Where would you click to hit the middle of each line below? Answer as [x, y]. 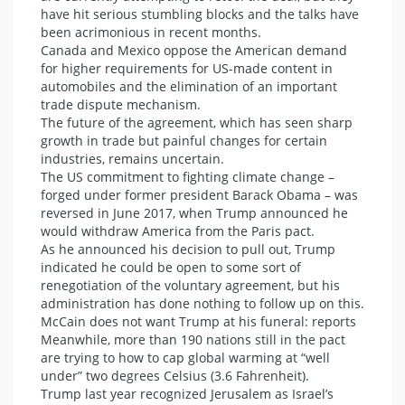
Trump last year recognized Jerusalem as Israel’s [187, 394]
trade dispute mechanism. [121, 104]
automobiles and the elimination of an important [189, 86]
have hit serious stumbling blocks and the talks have [200, 14]
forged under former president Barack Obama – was [199, 195]
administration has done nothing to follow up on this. [202, 303]
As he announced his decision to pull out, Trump [188, 249]
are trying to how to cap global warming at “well [185, 358]
